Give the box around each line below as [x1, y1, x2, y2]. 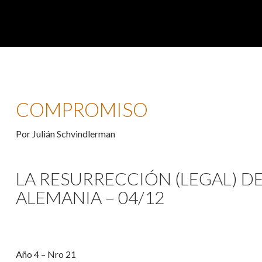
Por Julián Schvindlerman [16, 127, 115, 139]
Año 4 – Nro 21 [16, 248, 76, 260]
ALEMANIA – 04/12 [16, 186, 164, 208]
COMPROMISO [16, 97, 148, 121]
